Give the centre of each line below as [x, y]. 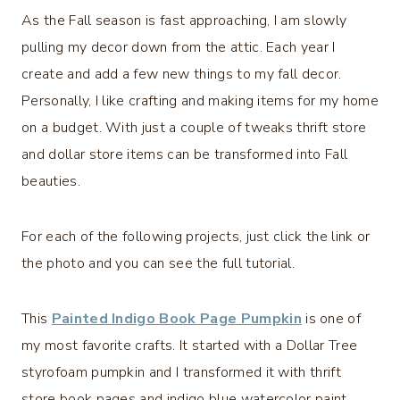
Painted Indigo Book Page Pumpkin [176, 318]
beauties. [51, 181]
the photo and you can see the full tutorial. [158, 263]
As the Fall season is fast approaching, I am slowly [184, 20]
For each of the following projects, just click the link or [196, 236]
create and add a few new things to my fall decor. [182, 74]
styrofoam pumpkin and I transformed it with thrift [182, 372]
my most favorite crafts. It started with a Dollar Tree [190, 345]
